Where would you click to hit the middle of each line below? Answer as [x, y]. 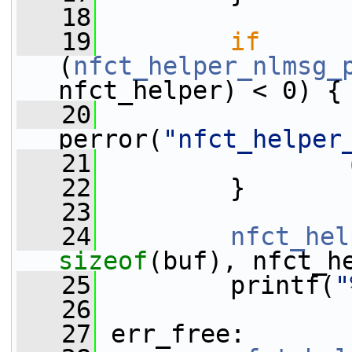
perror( [110, 139]
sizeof [103, 261]
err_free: [170, 334]
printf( [215, 285]
